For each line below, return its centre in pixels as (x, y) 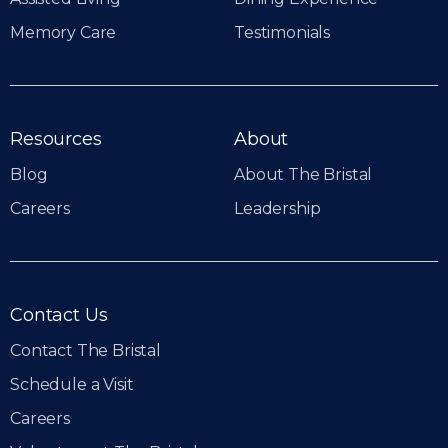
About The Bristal (303, 175)
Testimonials (282, 33)
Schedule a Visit (72, 385)
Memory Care (63, 33)
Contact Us (59, 315)
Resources (56, 139)
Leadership (277, 209)
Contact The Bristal (85, 351)
